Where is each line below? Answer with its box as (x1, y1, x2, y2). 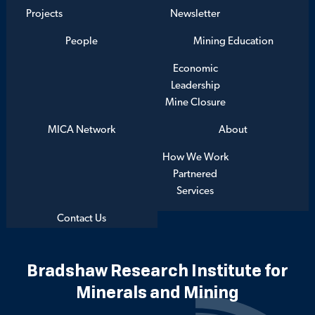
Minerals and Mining (75, 281, 239, 303)
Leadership (170, 80, 220, 91)
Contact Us (57, 213, 107, 224)
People (65, 36, 98, 47)
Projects (25, 8, 63, 20)
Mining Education (193, 36, 274, 47)
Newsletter (170, 8, 221, 20)
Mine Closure (165, 97, 226, 108)
